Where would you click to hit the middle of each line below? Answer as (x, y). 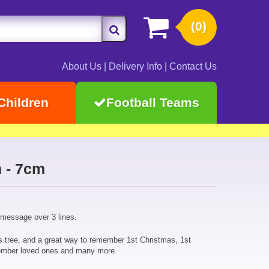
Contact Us (193, 66)
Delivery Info (135, 66)
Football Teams (153, 102)
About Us (82, 66)
